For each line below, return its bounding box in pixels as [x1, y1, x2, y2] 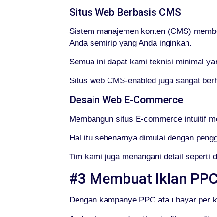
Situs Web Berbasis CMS [69, 6, 181, 18]
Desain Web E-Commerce [69, 94, 183, 106]
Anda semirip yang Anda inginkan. [69, 38, 192, 47]
